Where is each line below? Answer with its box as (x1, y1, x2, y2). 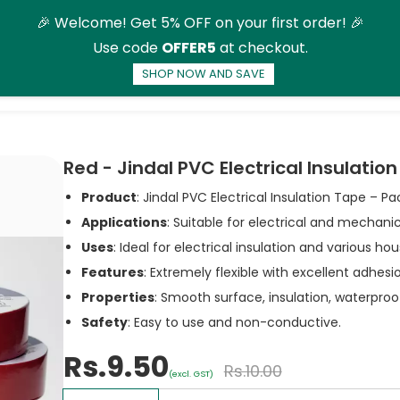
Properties (80, 288, 154, 306)
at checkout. (215, 37, 308, 58)
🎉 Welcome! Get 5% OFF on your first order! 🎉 (36, 12, 364, 33)
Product (80, 188, 137, 206)
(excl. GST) (168, 368, 213, 379)
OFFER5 (161, 37, 216, 58)
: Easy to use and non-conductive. (127, 313, 341, 331)
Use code (92, 37, 162, 58)
